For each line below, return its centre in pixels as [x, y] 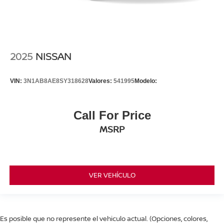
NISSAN [55, 56]
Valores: [101, 81]
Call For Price [112, 115]
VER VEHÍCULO [112, 175]
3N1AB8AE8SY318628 [56, 81]
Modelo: [146, 81]
